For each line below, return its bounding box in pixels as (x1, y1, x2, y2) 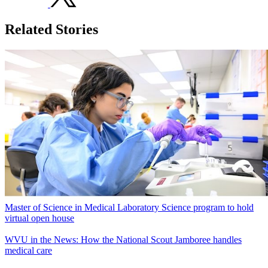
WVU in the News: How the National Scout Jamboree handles (5, 234, 242, 245)
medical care (5, 245, 52, 256)
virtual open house (5, 213, 74, 224)
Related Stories (5, 21, 98, 37)
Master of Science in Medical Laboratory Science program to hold (5, 202, 254, 213)
